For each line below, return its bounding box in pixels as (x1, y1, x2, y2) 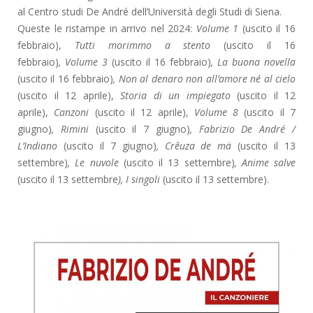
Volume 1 (196, 21, 239, 35)
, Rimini (52, 122, 96, 136)
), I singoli (118, 172, 160, 186)
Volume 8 (188, 105, 245, 119)
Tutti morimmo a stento (61, 38, 224, 52)
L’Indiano (17, 138, 64, 152)
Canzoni (48, 105, 95, 119)
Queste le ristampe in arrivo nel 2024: (17, 21, 196, 35)
